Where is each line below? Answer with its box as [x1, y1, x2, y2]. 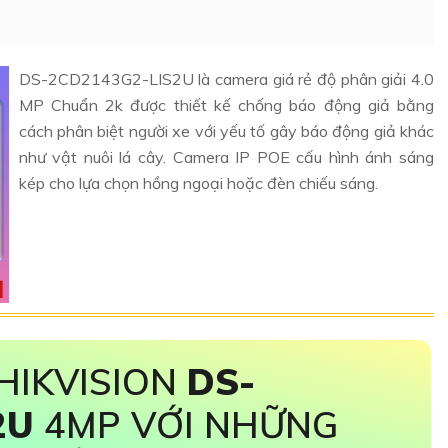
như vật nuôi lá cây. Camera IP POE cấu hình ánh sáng [18, 147, 434, 167]
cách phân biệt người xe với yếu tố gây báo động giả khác [18, 121, 434, 141]
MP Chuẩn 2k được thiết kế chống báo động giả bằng [18, 95, 434, 115]
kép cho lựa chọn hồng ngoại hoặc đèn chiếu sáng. [18, 173, 378, 193]
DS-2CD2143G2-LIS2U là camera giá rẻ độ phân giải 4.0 [18, 69, 434, 89]
